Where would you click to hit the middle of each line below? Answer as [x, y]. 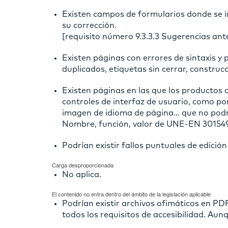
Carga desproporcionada [83, 165]
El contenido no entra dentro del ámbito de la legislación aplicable [131, 194]
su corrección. [89, 25]
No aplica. [82, 174]
